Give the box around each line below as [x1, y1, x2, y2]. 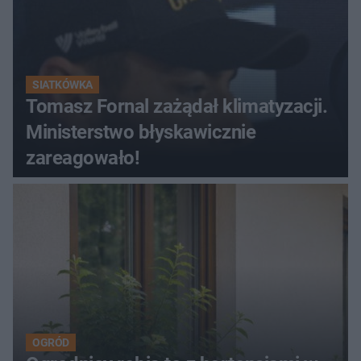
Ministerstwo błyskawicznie [26, 121, 256, 144]
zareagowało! [26, 147, 140, 170]
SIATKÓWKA [32, 78, 93, 92]
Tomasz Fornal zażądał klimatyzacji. [26, 95, 328, 118]
